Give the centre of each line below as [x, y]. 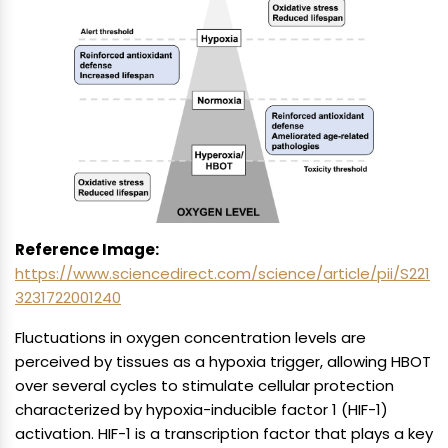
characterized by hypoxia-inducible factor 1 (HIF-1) [201, 410]
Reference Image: [87, 250]
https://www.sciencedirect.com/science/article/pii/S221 [222, 274]
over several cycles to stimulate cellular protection [204, 386]
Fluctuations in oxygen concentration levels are [190, 338]
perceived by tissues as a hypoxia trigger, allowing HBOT [223, 362]
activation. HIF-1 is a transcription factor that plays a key [224, 434]
